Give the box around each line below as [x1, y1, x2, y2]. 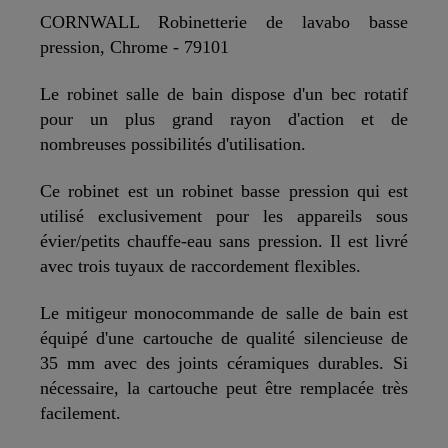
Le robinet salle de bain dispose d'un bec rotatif [40, 84, 408, 105]
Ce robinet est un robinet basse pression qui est [40, 181, 408, 202]
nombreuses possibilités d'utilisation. [40, 134, 306, 155]
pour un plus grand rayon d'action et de [40, 109, 408, 130]
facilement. [40, 403, 121, 424]
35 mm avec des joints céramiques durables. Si [40, 353, 408, 374]
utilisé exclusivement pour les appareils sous [40, 206, 408, 227]
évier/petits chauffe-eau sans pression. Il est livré [40, 231, 408, 252]
